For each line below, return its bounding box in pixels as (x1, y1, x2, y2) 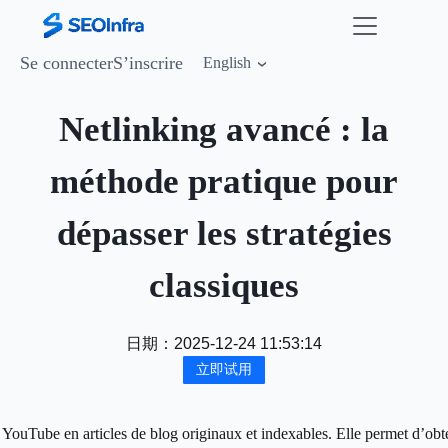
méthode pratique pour (50, 162, 398, 201)
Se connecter (20, 53, 113, 73)
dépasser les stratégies (56, 214, 392, 253)
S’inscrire (113, 53, 183, 73)
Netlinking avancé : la (59, 110, 389, 149)
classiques (149, 266, 299, 305)
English (203, 54, 251, 71)
